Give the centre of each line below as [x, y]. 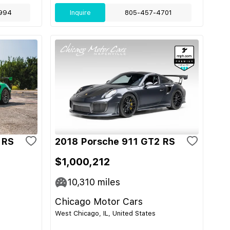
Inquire [80, 13]
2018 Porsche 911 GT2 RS [115, 141]
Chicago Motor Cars [99, 202]
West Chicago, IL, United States [105, 213]
